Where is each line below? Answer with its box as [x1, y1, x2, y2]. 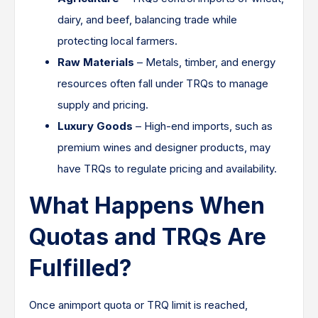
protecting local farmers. [57, 34, 177, 48]
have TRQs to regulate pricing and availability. [57, 162, 277, 175]
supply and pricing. [57, 98, 148, 111]
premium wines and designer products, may [57, 141, 270, 154]
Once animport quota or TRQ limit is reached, [29, 298, 248, 312]
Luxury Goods [57, 119, 133, 133]
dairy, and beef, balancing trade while [57, 13, 237, 26]
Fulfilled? [29, 254, 132, 282]
